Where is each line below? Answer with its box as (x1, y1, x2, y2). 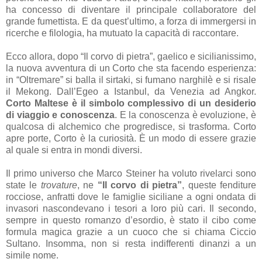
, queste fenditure (182, 180, 257, 190)
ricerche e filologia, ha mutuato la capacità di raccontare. (6, 27, 239, 38)
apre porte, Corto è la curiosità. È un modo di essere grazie (6, 133, 256, 143)
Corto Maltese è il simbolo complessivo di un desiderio (6, 98, 256, 108)
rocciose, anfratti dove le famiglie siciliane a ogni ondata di (6, 191, 256, 202)
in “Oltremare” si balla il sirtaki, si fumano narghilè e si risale (6, 74, 256, 85)
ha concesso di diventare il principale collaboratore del (6, 4, 256, 15)
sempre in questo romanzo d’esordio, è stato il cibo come (6, 215, 256, 225)
